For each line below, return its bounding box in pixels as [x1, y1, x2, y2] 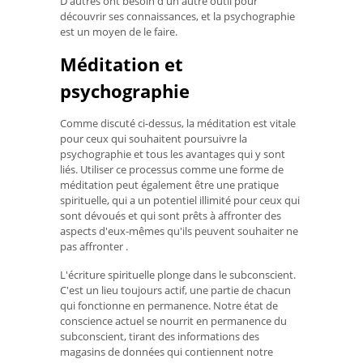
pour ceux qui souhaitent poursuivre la [60, 131, 247, 147]
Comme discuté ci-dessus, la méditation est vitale [60, 116, 296, 131]
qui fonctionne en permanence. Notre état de [60, 297, 278, 313]
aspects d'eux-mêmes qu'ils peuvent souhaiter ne [60, 224, 298, 239]
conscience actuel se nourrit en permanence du [60, 313, 287, 328]
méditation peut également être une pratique [60, 177, 279, 193]
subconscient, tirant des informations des [60, 328, 259, 344]
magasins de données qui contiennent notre [60, 344, 273, 359]
